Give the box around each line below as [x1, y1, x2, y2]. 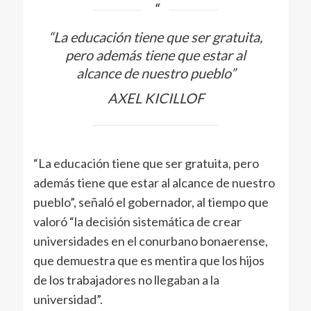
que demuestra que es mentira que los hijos [33, 252, 264, 268]
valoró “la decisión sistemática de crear [33, 213, 242, 229]
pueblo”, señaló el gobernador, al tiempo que [33, 194, 269, 210]
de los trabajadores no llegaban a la [33, 271, 219, 287]
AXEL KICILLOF [107, 90, 204, 107]
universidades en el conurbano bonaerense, [33, 233, 268, 249]
